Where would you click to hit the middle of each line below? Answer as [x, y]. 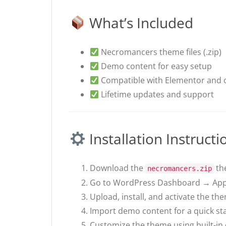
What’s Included [139, 23]
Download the [118, 168]
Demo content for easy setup [156, 66]
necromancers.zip [180, 169]
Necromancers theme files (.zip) [160, 52]
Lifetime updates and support [157, 95]
